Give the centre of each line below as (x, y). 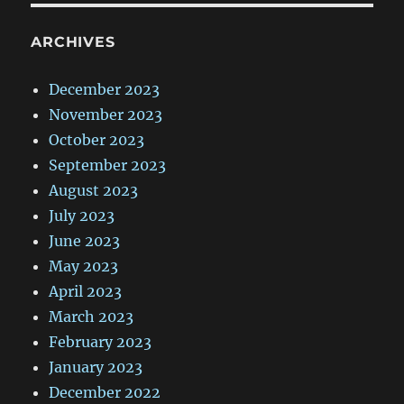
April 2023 (86, 292)
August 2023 (94, 191)
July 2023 (82, 216)
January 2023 (96, 367)
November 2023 (106, 115)
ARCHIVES (73, 42)
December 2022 (105, 393)
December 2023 (105, 90)
